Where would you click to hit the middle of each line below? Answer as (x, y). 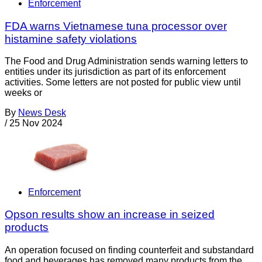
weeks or (23, 93)
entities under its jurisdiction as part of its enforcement (115, 72)
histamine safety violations (71, 39)
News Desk (42, 113)
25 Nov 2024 (36, 123)
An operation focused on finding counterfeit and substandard (129, 250)
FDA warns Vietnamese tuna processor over (116, 26)
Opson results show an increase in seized (110, 215)
